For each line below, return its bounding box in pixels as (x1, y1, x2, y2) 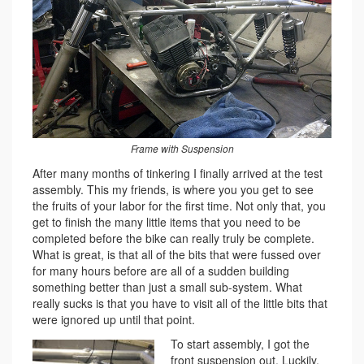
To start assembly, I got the (171, 335, 310, 352)
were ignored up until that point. (32, 310, 195, 327)
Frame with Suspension (130, 141, 234, 155)
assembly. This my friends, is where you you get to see (32, 180, 314, 197)
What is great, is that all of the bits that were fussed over (32, 245, 321, 262)
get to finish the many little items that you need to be (32, 213, 301, 230)
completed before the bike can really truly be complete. (32, 229, 314, 246)
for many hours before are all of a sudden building (32, 262, 289, 279)
